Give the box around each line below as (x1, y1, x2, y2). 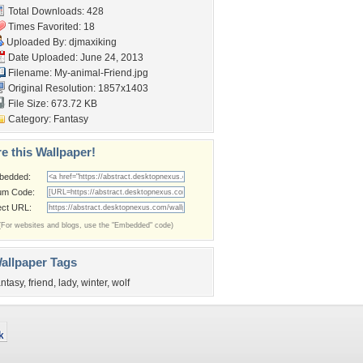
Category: (6, 113, 53, 125)
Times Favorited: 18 (6, 21, 95, 32)
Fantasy (53, 113, 88, 125)
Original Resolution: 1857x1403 (6, 83, 148, 94)
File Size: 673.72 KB (6, 98, 97, 109)
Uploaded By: (4, 36, 69, 48)
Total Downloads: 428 (6, 6, 104, 17)
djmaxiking (69, 36, 117, 48)
